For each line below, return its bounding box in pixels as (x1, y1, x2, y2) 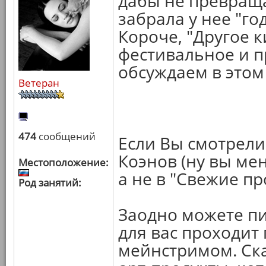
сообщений (36, 129, 96, 143)
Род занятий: (18, 176, 81, 189)
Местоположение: (18, 156, 109, 169)
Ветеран (18, 76, 59, 90)
